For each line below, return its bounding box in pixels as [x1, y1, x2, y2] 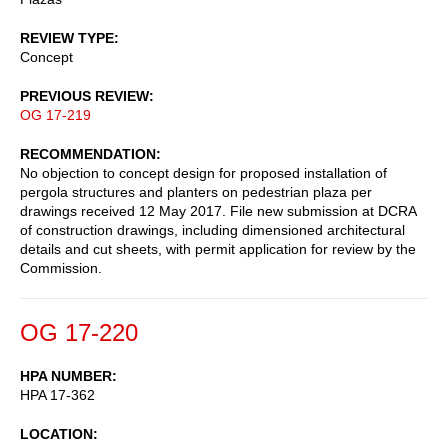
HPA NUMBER [20, 367, 112, 384]
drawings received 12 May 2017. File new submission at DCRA [20, 202, 416, 219]
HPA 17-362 [20, 386, 95, 403]
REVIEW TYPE [20, 29, 114, 46]
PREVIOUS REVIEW [20, 87, 149, 104]
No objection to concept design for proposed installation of [20, 164, 387, 181]
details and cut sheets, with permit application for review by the [20, 240, 416, 257]
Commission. [20, 259, 102, 276]
